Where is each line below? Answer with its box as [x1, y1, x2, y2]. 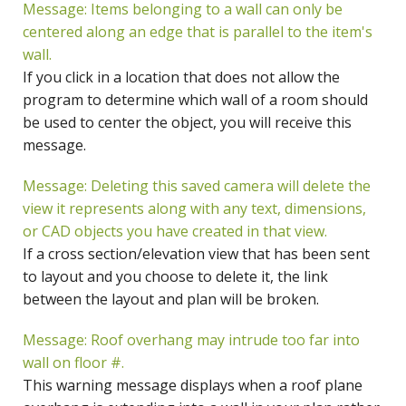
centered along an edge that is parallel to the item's [23, 22, 372, 43]
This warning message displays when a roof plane [23, 375, 362, 396]
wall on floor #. [23, 353, 124, 373]
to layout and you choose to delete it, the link [23, 266, 328, 287]
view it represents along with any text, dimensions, [23, 198, 366, 219]
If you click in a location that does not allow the [23, 67, 340, 88]
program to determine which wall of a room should [23, 90, 368, 111]
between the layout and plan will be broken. [23, 289, 319, 310]
